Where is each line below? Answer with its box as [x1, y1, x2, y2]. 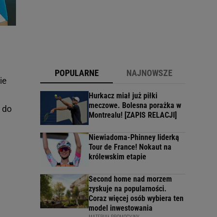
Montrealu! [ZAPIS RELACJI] [89, 110, 177, 120]
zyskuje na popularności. [89, 184, 167, 194]
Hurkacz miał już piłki [89, 91, 157, 101]
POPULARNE [54, 68, 99, 78]
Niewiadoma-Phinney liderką [89, 133, 179, 142]
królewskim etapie [89, 152, 146, 162]
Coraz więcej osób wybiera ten [89, 194, 184, 203]
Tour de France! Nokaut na [89, 142, 171, 152]
